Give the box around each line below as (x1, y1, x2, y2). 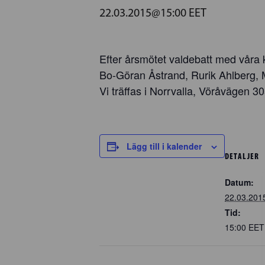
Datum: (225, 176, 254, 188)
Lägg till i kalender (127, 140, 202, 152)
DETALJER (225, 150, 259, 161)
